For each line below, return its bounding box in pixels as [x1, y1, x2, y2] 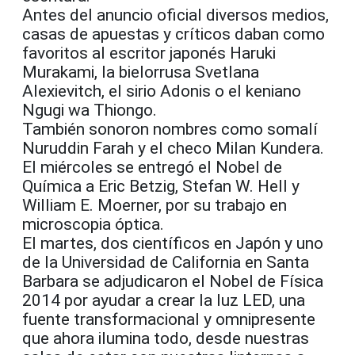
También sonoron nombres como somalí [22, 120, 318, 139]
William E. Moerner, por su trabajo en [22, 196, 287, 216]
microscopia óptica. [22, 215, 164, 235]
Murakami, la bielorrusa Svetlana [22, 63, 259, 82]
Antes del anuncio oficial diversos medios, [22, 6, 329, 25]
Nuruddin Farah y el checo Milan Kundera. [22, 139, 324, 158]
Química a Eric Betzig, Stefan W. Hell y [22, 177, 300, 197]
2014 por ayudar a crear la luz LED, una [22, 291, 305, 311]
